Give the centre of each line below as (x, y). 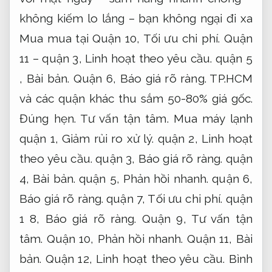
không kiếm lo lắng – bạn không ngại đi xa (136, 19)
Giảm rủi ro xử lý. (108, 139)
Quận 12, (69, 259)
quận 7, (126, 199)
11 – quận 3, (53, 59)
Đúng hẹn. (48, 119)
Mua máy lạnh (210, 119)
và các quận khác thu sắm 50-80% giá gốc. (136, 99)
